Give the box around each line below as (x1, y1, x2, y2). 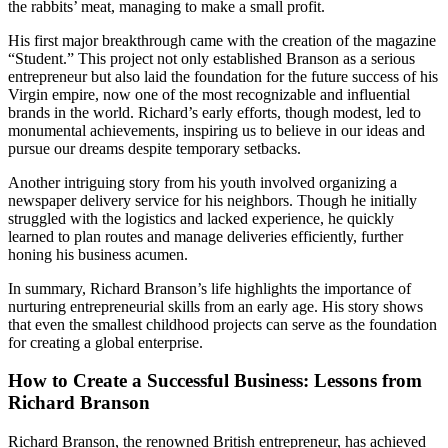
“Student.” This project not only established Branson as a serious (8, 49, 415, 67)
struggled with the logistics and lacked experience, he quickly (8, 209, 394, 227)
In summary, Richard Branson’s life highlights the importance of (8, 279, 411, 297)
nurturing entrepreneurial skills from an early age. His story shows (8, 297, 423, 315)
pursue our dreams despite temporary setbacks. (8, 139, 301, 157)
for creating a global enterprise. (8, 333, 203, 351)
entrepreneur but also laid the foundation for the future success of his (8, 67, 438, 85)
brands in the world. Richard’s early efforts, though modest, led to (8, 103, 421, 121)
